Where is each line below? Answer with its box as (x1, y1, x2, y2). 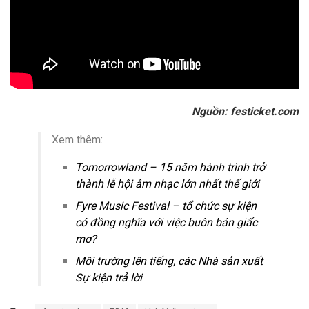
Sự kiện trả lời (75, 270, 143, 284)
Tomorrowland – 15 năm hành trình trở (75, 160, 266, 174)
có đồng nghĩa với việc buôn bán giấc (75, 215, 258, 229)
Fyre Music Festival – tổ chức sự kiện (75, 199, 257, 212)
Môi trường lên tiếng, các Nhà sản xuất (75, 254, 263, 268)
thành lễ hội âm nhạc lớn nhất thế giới (75, 177, 260, 190)
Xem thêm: (52, 132, 103, 146)
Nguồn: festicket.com (192, 104, 299, 118)
